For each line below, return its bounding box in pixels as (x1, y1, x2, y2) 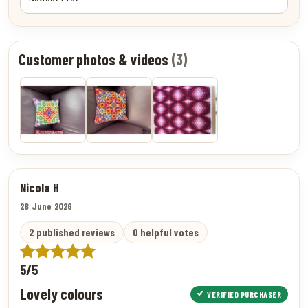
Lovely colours (20, 284, 103, 302)
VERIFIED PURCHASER (207, 289, 281, 299)
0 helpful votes (133, 225, 199, 239)
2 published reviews (29, 225, 115, 239)
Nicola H (20, 179, 59, 195)
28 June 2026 (20, 199, 73, 212)
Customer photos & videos (19, 49, 171, 68)
